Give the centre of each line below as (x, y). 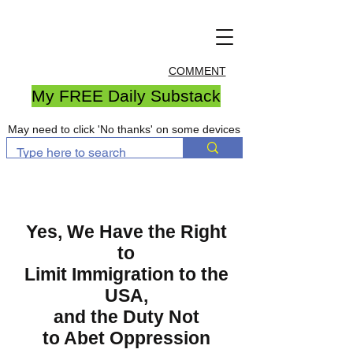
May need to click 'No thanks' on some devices (124, 129)
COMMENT (197, 71)
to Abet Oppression (126, 338)
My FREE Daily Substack (126, 96)
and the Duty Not (126, 317)
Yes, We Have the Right (126, 232)
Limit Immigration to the (126, 274)
